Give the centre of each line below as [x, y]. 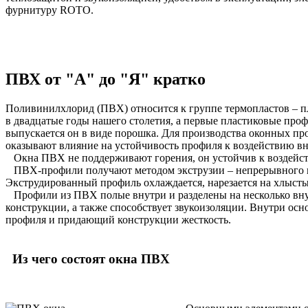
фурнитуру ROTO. [49, 10]
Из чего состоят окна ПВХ [89, 258]
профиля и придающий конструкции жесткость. [118, 220]
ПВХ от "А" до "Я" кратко [108, 79]
